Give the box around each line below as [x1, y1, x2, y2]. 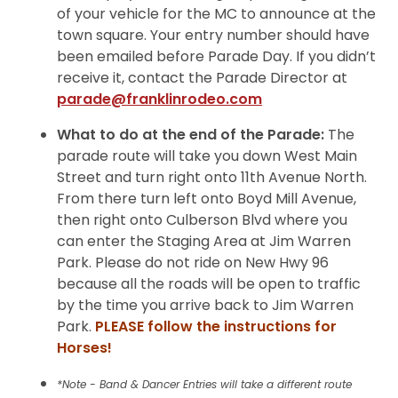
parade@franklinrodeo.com [57, 89, 263, 110]
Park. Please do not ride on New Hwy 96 [57, 252, 330, 274]
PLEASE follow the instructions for [95, 316, 338, 338]
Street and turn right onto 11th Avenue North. [57, 167, 368, 188]
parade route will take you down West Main [57, 146, 358, 167]
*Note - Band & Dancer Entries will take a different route [57, 377, 353, 393]
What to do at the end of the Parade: [57, 124, 329, 146]
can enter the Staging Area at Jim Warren [57, 231, 352, 252]
